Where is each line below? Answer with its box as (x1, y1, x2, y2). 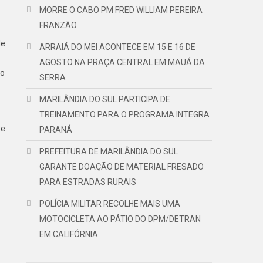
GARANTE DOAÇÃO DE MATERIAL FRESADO (39, 162, 204, 171)
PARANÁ (39, 125, 73, 134)
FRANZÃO (39, 21, 77, 30)
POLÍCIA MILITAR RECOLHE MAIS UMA (39, 199, 181, 208)
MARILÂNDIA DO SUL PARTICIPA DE (39, 95, 171, 104)
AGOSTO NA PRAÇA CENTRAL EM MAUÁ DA (39, 58, 205, 67)
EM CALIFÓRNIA (39, 230, 99, 239)
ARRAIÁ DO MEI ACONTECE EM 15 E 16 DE (39, 42, 196, 52)
